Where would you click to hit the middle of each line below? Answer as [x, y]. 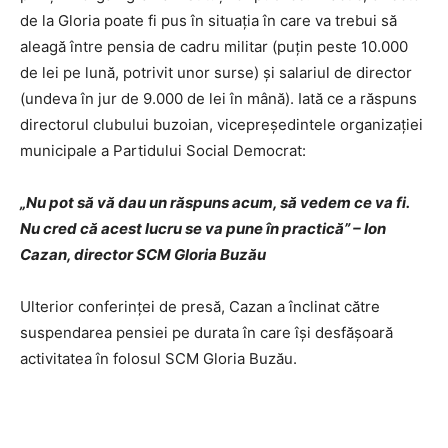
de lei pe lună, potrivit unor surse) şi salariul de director [216, 73]
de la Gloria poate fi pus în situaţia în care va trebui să [208, 21]
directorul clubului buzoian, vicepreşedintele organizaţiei [221, 125]
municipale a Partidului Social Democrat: [163, 151]
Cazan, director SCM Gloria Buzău [143, 255]
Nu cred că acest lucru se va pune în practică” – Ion [203, 229]
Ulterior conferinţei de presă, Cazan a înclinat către [200, 307]
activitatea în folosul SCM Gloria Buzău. [158, 359]
